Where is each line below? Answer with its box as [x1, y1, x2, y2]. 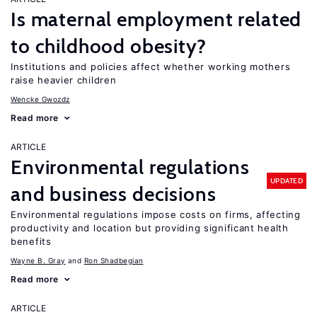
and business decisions [11, 182, 217, 206]
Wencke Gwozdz [11, 95, 70, 103]
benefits [11, 236, 52, 247]
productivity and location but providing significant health [11, 222, 289, 234]
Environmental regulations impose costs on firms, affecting [11, 209, 301, 220]
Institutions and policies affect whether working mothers [11, 61, 291, 72]
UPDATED [270, 175, 303, 185]
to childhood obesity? [11, 34, 207, 58]
